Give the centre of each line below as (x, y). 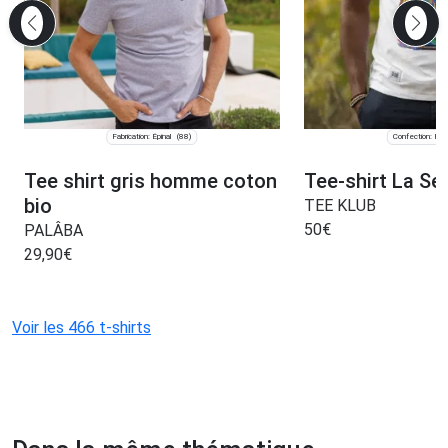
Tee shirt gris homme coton (150, 180)
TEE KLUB (339, 205)
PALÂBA (53, 230)
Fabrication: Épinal (142, 136)
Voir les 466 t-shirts (81, 327)
